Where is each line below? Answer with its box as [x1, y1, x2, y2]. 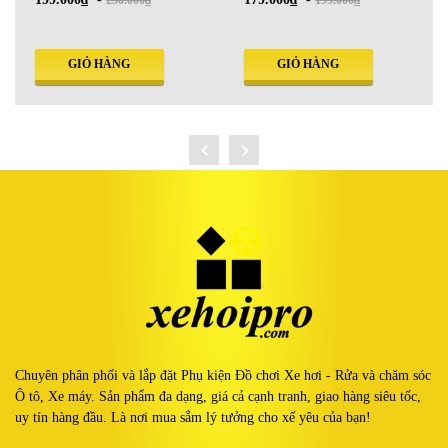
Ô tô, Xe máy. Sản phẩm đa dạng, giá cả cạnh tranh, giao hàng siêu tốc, [15, 388, 421, 404]
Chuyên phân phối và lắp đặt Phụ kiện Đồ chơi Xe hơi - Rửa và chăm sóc [15, 367, 431, 383]
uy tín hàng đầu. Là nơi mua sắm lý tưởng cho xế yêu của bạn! [15, 409, 371, 425]
